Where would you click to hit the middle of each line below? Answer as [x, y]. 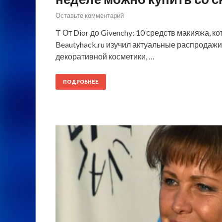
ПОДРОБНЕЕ [81, 82]
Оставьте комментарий [90, 16]
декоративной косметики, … [105, 56]
